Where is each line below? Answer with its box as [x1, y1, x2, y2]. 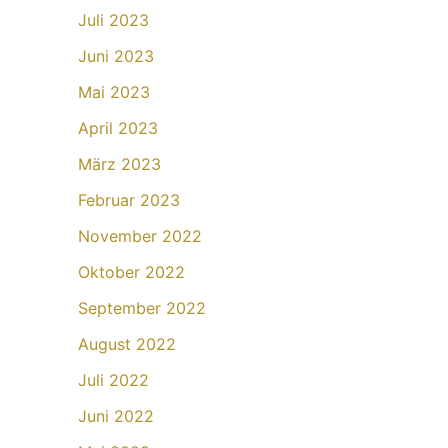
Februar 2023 [78, 190, 180, 211]
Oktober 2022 [78, 262, 185, 283]
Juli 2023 [78, 10, 149, 31]
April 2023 [78, 118, 158, 139]
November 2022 [78, 226, 202, 247]
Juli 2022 [78, 370, 149, 391]
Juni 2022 [78, 406, 154, 427]
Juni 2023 [78, 46, 154, 67]
